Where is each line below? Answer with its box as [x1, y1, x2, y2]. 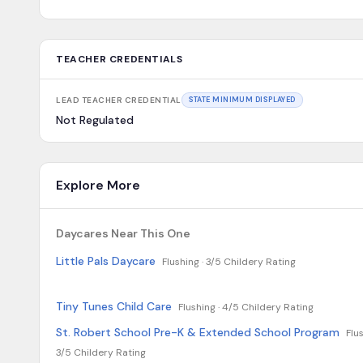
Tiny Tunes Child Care [56, 299, 172, 314]
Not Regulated [56, 113, 134, 127]
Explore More [56, 177, 140, 194]
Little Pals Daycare [56, 254, 156, 268]
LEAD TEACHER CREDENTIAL [56, 95, 181, 105]
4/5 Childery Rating [222, 301, 314, 314]
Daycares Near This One [56, 226, 190, 241]
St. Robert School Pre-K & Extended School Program [56, 325, 340, 340]
